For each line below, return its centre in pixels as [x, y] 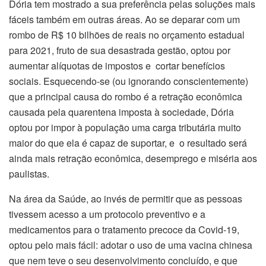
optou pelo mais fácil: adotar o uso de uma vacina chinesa [131, 245]
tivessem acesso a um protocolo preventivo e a [107, 214]
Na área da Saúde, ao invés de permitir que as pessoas [126, 198]
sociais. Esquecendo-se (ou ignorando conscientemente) [129, 81]
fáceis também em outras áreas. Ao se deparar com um [124, 19]
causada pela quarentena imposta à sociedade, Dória [121, 112]
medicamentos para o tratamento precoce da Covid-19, [124, 229]
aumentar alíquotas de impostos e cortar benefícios [117, 65]
